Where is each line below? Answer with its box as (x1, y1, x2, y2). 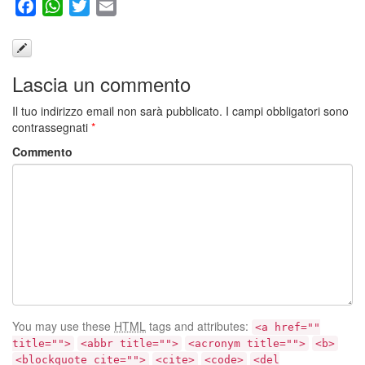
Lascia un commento (12, 68, 191, 98)
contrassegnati (12, 118, 91, 135)
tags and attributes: (146, 317, 252, 334)
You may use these (12, 317, 114, 334)
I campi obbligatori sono (226, 102, 349, 119)
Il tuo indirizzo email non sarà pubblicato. (12, 102, 222, 119)
